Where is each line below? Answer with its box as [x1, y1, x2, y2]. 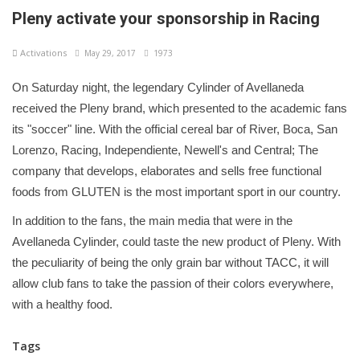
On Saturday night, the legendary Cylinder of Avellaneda [12, 80, 304, 94]
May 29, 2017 [80, 47, 136, 59]
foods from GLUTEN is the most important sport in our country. [12, 184, 341, 198]
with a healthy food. [12, 297, 112, 311]
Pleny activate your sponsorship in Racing [12, 8, 320, 28]
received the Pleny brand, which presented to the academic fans [12, 100, 347, 115]
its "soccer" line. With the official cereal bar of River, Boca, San [12, 121, 337, 136]
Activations [18, 46, 67, 59]
